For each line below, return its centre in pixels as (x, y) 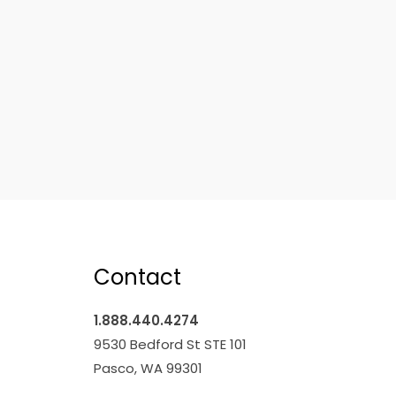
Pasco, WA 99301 (148, 369)
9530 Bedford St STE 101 (170, 345)
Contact (137, 278)
